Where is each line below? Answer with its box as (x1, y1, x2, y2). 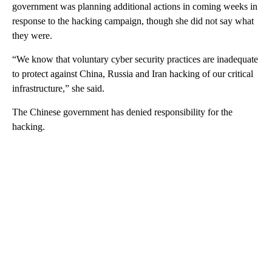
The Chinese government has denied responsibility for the (12, 107, 233, 118)
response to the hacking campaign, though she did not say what (12, 16, 254, 27)
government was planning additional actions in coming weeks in (12, 1, 257, 12)
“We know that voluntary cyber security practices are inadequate (12, 54, 258, 65)
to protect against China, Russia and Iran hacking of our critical (12, 69, 253, 80)
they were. (12, 30, 52, 41)
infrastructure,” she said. (12, 83, 104, 94)
